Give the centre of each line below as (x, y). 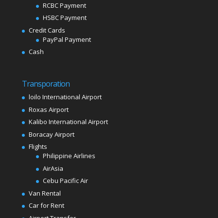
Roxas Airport (48, 109)
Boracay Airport (51, 134)
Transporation (45, 84)
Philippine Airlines (69, 156)
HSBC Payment (64, 18)
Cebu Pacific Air (65, 181)
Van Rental (45, 193)
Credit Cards (47, 30)
